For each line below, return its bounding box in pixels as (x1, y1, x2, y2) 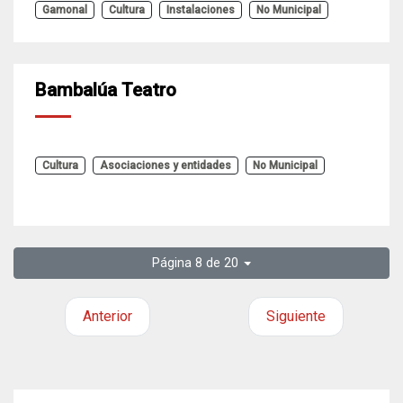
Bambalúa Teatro (35, 79, 176, 101)
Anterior (83, 308, 132, 325)
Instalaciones (166, 4, 235, 16)
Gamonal (42, 4, 87, 16)
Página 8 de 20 (151, 255, 238, 271)
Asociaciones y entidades (100, 159, 231, 172)
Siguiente (265, 308, 326, 325)
